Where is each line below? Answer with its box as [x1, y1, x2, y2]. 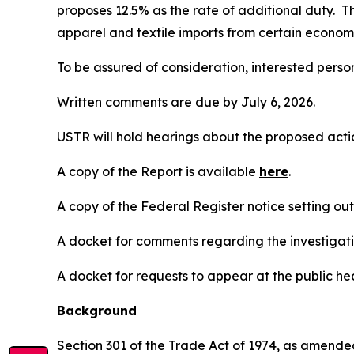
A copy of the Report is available [57, 163, 259, 179]
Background [57, 302, 137, 318]
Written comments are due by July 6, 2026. [57, 93, 318, 110]
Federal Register [141, 198, 244, 214]
